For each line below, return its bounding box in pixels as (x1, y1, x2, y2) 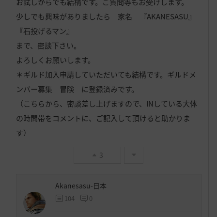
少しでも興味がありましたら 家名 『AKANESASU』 (15, 11, 196, 22)
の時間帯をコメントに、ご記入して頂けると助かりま (15, 112, 190, 124)
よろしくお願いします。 (15, 54, 95, 65)
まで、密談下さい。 (15, 40, 81, 51)
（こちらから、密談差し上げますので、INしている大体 (15, 98, 197, 109)
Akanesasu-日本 (55, 180, 107, 190)
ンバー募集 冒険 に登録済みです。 (15, 83, 139, 94)
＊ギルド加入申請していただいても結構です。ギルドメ (15, 69, 196, 80)
